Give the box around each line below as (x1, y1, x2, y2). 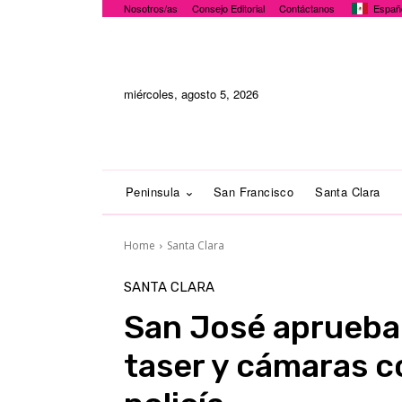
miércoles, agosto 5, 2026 (124, 84, 258, 102)
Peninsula (126, 183, 180, 200)
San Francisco (214, 183, 294, 200)
